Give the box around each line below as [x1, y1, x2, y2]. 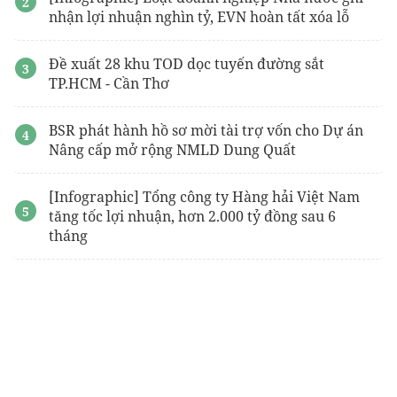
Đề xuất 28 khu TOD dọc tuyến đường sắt [49, 53, 324, 74]
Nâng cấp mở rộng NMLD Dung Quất [49, 139, 296, 160]
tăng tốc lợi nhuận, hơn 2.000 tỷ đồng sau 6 [49, 206, 336, 226]
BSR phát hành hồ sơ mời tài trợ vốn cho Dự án [49, 120, 363, 140]
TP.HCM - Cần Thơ [49, 73, 169, 93]
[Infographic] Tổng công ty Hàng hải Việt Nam [49, 186, 360, 206]
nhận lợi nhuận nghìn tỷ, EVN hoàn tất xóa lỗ [49, 6, 349, 27]
